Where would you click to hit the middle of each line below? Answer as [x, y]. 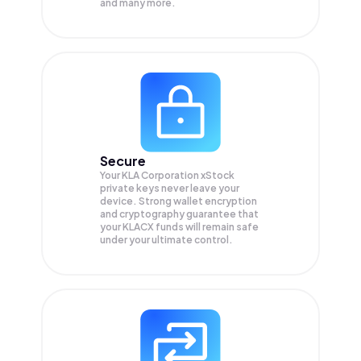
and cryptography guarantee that [179, 214]
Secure [123, 161]
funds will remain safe [207, 227]
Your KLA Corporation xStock [167, 176]
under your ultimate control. [166, 240]
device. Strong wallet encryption [178, 201]
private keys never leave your [170, 189]
